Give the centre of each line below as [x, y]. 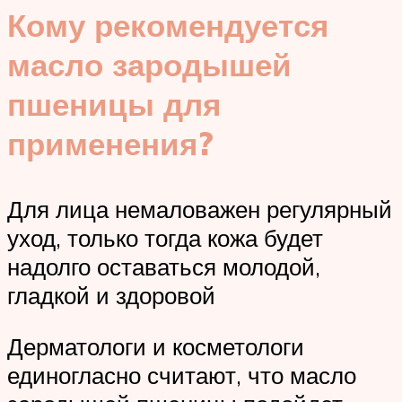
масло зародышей [149, 64]
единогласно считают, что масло [182, 376]
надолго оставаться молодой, [164, 266]
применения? [110, 143]
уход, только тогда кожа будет [165, 237]
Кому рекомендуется [168, 25]
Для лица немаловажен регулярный [200, 209]
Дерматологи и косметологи [156, 347]
